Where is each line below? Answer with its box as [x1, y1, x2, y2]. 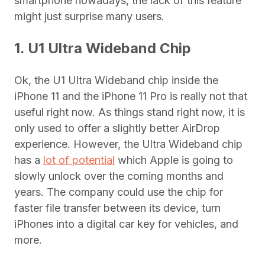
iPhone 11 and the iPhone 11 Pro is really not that [14, 90, 247, 103]
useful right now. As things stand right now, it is [14, 106, 245, 119]
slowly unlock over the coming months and [14, 170, 224, 183]
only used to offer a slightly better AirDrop [14, 122, 220, 135]
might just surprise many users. [14, 10, 164, 23]
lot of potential [43, 154, 115, 167]
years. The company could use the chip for [14, 186, 223, 199]
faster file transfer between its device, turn [14, 202, 221, 215]
